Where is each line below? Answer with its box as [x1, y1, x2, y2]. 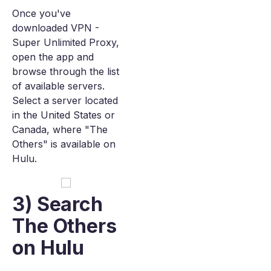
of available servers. [12, 80, 105, 92]
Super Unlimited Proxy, [12, 36, 119, 48]
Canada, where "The [12, 123, 108, 135]
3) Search [12, 192, 103, 216]
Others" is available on [12, 138, 116, 150]
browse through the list [12, 65, 119, 77]
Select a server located [12, 94, 118, 106]
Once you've [12, 7, 71, 19]
